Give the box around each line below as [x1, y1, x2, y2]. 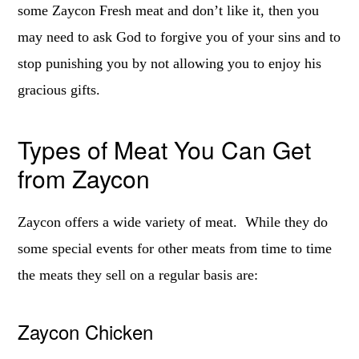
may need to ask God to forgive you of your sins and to [18, 29, 341, 45]
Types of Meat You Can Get [18, 132, 312, 167]
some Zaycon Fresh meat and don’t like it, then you [18, 2, 320, 18]
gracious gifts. [18, 82, 101, 98]
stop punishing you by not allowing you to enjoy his [18, 55, 322, 71]
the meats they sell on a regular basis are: [18, 267, 259, 283]
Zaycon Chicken [18, 317, 154, 345]
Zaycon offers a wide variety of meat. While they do [18, 214, 329, 230]
